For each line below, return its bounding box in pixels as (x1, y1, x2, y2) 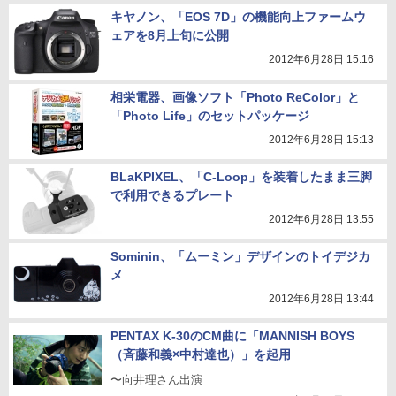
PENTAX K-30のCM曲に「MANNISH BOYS (110, 329, 354, 343)
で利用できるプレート (110, 188, 234, 202)
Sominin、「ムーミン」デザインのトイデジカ (110, 249, 370, 263)
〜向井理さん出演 (110, 373, 202, 386)
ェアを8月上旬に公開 (110, 28, 229, 42)
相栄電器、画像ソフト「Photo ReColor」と (110, 90, 360, 104)
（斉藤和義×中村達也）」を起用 (110, 347, 291, 362)
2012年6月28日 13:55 (269, 213, 374, 225)
